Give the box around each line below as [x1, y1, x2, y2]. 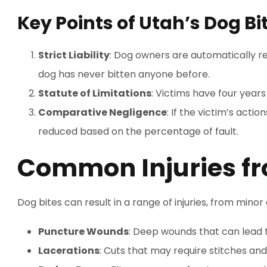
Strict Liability [38, 48, 110, 62]
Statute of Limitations [38, 86, 151, 100]
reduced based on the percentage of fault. [38, 125, 238, 138]
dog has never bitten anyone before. [38, 67, 210, 81]
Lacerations [38, 244, 100, 257]
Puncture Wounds [38, 225, 129, 238]
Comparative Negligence [38, 105, 167, 119]
